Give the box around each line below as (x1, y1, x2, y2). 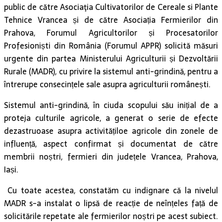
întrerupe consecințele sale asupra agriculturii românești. (4, 78, 211, 91)
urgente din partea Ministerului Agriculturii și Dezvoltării (4, 52, 218, 65)
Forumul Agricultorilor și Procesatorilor (47, 26, 218, 40)
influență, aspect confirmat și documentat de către (4, 137, 218, 151)
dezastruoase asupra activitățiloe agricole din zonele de (4, 124, 218, 138)
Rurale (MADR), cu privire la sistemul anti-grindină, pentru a (4, 65, 218, 78)
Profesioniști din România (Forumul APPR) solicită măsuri (4, 39, 218, 53)
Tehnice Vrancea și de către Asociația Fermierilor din (4, 13, 218, 27)
